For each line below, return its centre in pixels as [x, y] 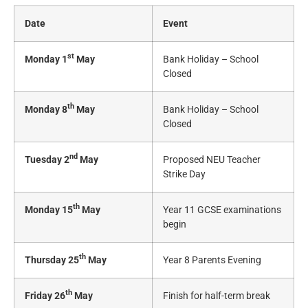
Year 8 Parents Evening [212, 260]
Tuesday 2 [47, 159]
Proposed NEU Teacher [212, 159]
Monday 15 [49, 210]
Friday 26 [45, 296]
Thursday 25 [52, 260]
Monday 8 [46, 109]
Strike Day [184, 174]
